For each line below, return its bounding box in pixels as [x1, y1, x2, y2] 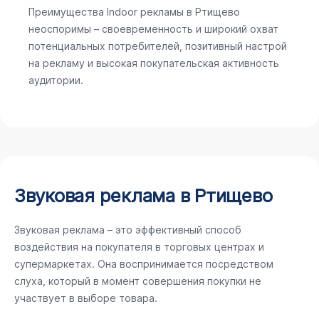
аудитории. [28, 74, 83, 86]
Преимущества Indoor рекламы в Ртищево [28, 6, 240, 18]
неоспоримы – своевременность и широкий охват [28, 23, 278, 35]
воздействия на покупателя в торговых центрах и [14, 241, 264, 253]
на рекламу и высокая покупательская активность [28, 57, 279, 69]
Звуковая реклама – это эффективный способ [14, 224, 241, 236]
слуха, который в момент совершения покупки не [14, 275, 261, 287]
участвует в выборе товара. [14, 292, 157, 304]
